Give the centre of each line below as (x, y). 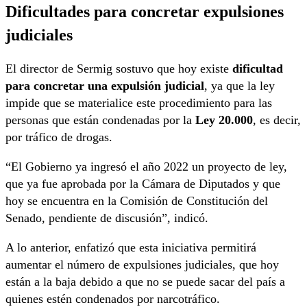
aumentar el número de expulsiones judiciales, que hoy (142, 265)
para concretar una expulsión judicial (105, 86)
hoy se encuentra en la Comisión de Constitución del (137, 201)
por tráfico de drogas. (59, 137)
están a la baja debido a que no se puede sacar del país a (145, 282)
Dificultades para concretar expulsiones (145, 12)
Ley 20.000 (224, 120)
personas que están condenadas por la (100, 120)
